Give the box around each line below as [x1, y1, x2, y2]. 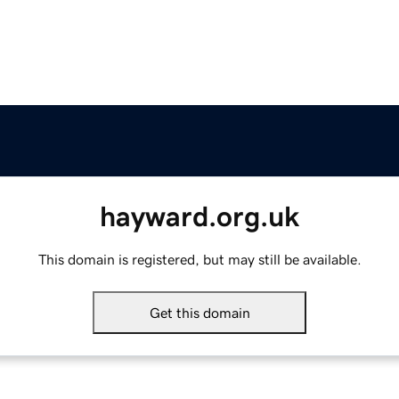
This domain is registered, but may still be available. [37, 252, 362, 267]
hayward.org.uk [100, 202, 299, 232]
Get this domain [149, 305, 250, 321]
